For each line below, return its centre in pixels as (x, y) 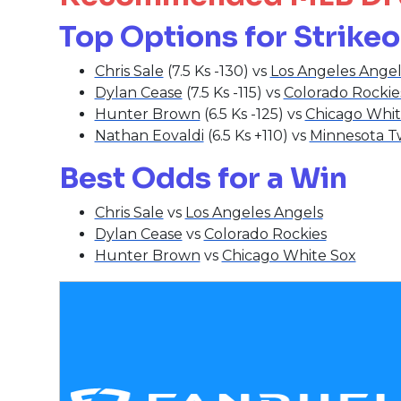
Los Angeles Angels (254, 213)
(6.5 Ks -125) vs (252, 115)
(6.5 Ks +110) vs (256, 136)
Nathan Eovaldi (149, 136)
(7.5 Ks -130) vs (217, 72)
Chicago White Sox (289, 256)
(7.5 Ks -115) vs (233, 93)
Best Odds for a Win (203, 179)
